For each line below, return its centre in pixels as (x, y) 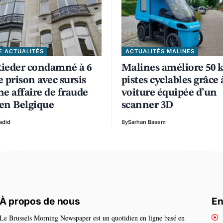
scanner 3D (147, 105)
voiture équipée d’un (169, 93)
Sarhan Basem (147, 122)
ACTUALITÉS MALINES (160, 51)
